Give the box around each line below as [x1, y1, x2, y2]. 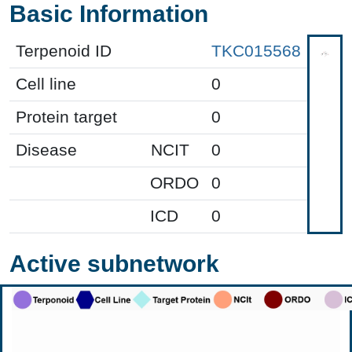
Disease [16, 140, 77, 159]
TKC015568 [211, 41, 301, 60]
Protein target [16, 107, 117, 126]
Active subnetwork [9, 250, 219, 277]
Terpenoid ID [16, 41, 112, 60]
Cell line [16, 74, 76, 93]
